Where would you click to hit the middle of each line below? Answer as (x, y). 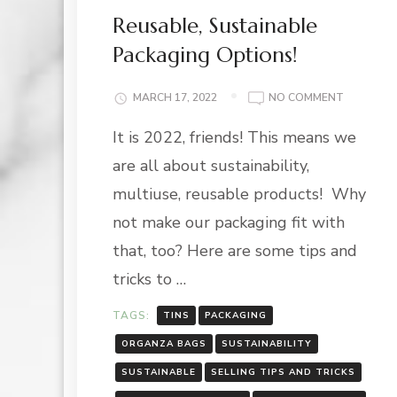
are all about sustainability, (211, 166)
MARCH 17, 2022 (175, 98)
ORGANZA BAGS (164, 344)
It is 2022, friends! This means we (234, 138)
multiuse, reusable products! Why (239, 195)
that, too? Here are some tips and (235, 251)
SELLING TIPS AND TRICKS (283, 373)
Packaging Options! (205, 55)
